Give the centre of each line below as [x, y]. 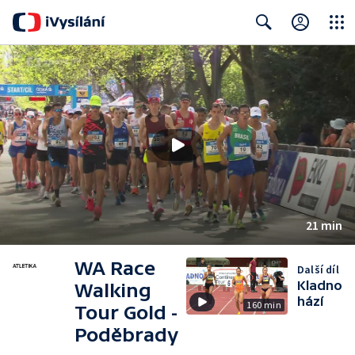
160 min [264, 305]
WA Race [115, 268]
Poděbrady [127, 335]
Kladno [320, 285]
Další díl [318, 269]
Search [260, 53]
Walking [113, 290]
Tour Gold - [126, 313]
